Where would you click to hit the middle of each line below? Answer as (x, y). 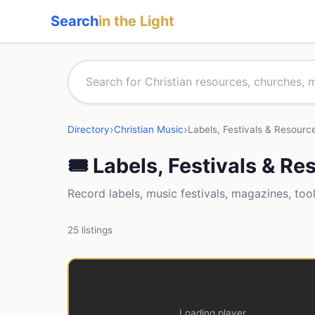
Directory (89, 129)
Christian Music (149, 129)
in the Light (136, 21)
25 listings (90, 230)
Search (75, 21)
